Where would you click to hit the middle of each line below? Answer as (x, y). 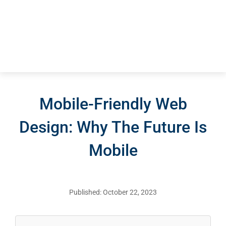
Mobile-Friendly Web (113, 104)
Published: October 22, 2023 (113, 192)
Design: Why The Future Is (113, 127)
